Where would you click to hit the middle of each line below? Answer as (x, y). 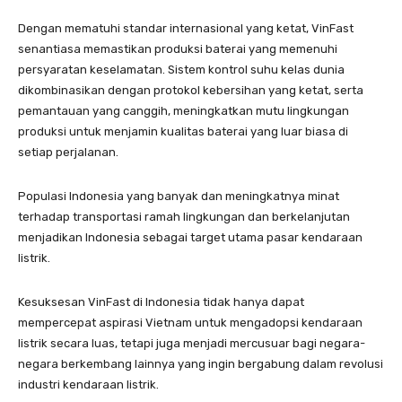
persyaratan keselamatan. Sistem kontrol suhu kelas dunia (181, 69)
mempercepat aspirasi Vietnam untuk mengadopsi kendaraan (190, 322)
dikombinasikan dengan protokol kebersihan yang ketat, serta (191, 90)
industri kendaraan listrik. (91, 384)
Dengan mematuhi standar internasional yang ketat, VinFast (186, 28)
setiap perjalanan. (71, 152)
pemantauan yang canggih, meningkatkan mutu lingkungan (184, 110)
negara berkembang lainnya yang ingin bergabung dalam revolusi (201, 363)
